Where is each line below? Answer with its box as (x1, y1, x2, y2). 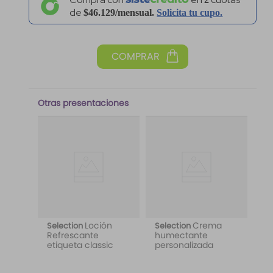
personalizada (154, 250, 213, 263)
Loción (84, 230, 112, 243)
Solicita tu (169, 6, 219, 19)
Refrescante (46, 240, 99, 253)
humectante (154, 240, 208, 253)
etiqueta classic (46, 250, 113, 263)
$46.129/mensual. (83, 6, 170, 19)
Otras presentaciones (37, 108, 129, 121)
